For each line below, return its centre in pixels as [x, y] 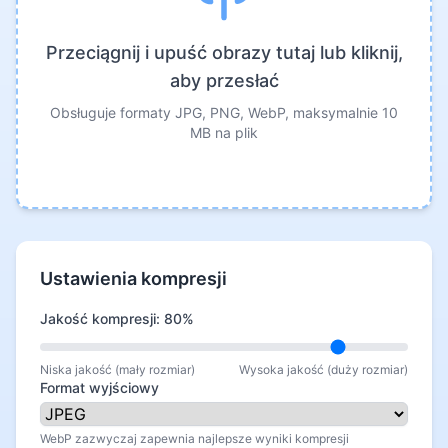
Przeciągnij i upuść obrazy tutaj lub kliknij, [224, 52]
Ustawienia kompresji [133, 278]
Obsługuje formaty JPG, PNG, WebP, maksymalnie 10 [224, 112]
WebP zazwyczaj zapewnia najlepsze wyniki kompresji [194, 438]
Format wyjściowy [99, 387]
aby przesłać [224, 80]
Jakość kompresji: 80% [117, 318]
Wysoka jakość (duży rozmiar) [323, 369]
